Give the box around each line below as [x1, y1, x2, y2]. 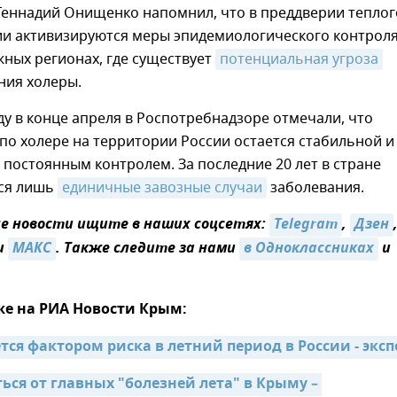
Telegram [274, 214, 338, 237]
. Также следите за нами [56, 237, 239, 261]
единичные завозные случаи [62, 177, 262, 198]
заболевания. [267, 177, 364, 198]
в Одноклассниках [244, 237, 374, 261]
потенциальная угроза [220, 49, 378, 70]
